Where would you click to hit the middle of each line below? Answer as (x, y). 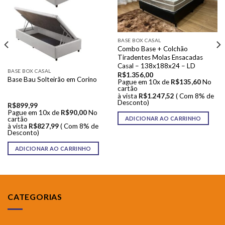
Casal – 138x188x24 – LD (156, 66)
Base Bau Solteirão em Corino (52, 79)
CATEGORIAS (35, 197)
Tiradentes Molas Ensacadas (160, 57)
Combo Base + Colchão (152, 48)
